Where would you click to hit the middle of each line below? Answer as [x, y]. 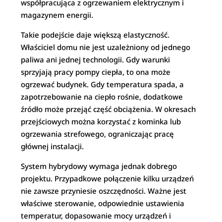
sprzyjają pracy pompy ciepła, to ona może [96, 72]
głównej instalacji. [53, 146]
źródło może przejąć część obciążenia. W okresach [109, 109]
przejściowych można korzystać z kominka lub [101, 121]
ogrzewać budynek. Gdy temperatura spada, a [103, 84]
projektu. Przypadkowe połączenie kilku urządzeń [108, 178]
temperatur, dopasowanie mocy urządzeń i [96, 216]
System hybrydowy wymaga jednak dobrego [99, 166]
